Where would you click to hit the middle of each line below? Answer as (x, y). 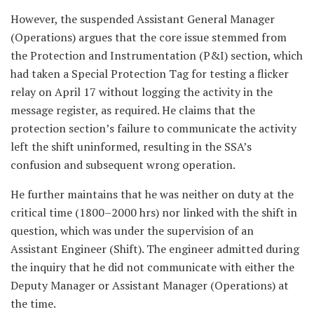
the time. (33, 303)
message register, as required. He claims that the (133, 110)
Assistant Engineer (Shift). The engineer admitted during (155, 248)
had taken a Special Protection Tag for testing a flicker (150, 73)
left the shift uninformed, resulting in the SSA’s (131, 146)
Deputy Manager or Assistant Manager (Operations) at (150, 285)
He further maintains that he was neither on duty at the (152, 194)
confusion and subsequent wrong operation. (123, 164)
